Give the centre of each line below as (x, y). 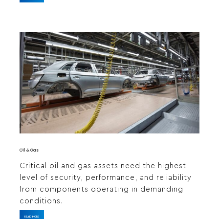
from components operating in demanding (101, 189)
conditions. (41, 201)
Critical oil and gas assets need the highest (103, 166)
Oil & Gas (29, 150)
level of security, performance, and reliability (106, 177)
